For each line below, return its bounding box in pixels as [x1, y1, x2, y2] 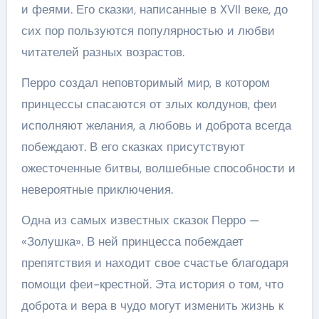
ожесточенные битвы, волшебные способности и [21, 160, 296, 176]
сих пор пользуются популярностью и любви [21, 23, 275, 38]
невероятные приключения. [21, 182, 173, 197]
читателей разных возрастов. [21, 44, 184, 60]
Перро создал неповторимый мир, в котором [21, 75, 270, 90]
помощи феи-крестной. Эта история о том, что [21, 276, 283, 292]
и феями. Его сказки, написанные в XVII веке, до [21, 1, 288, 17]
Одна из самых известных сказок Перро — [21, 212, 260, 228]
